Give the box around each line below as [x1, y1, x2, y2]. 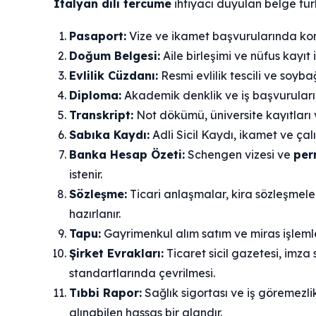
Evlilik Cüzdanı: [69, 68, 158, 83]
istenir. [69, 167, 102, 182]
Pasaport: [69, 29, 126, 44]
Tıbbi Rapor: [69, 286, 142, 300]
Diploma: [69, 88, 121, 103]
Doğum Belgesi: [69, 49, 160, 63]
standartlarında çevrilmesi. [69, 266, 215, 281]
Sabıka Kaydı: [69, 128, 150, 142]
